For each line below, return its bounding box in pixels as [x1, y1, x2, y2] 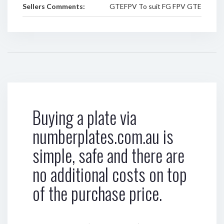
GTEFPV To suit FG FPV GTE [109, 2, 201, 10]
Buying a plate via [32, 104, 136, 130]
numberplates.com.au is [32, 123, 173, 149]
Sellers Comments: [22, 2, 85, 10]
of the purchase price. [32, 180, 162, 206]
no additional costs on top [32, 161, 187, 187]
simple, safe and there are [32, 142, 184, 168]
